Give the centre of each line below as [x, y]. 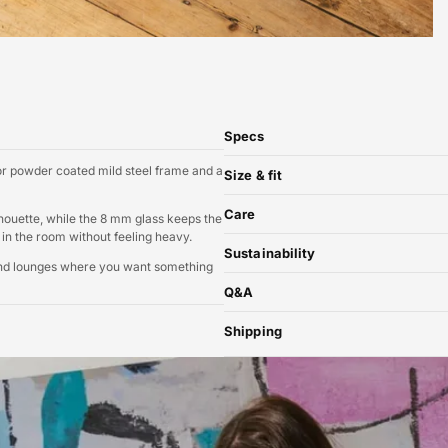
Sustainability [270, 253]
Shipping [253, 331]
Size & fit [253, 175]
